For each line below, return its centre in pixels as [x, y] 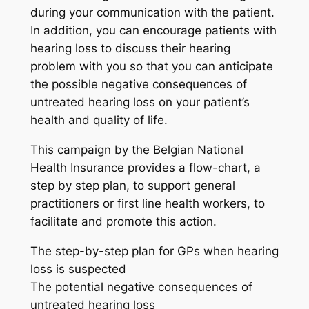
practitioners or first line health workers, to [147, 203]
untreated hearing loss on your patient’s [140, 102]
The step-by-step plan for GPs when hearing [154, 251]
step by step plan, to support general [132, 185]
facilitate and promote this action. [123, 221]
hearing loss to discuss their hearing [130, 49]
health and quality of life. [99, 120]
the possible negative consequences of [138, 84]
